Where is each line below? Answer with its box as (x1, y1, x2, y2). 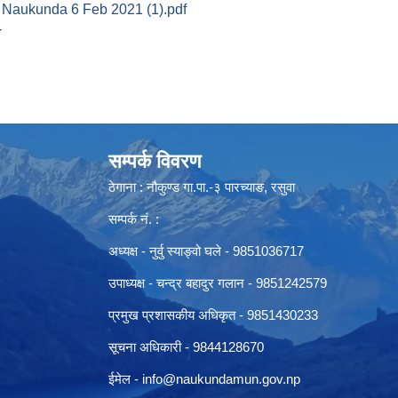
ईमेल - (108, 371, 142, 386)
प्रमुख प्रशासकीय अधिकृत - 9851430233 (108, 307, 318, 322)
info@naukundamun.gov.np (142, 371, 300, 386)
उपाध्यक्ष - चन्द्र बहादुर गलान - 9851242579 (108, 275, 327, 291)
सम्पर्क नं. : (108, 211, 159, 227)
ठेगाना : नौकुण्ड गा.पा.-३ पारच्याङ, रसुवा (108, 179, 295, 195)
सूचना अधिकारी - (108, 339, 193, 354)
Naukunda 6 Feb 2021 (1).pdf (2, 2, 187, 17)
